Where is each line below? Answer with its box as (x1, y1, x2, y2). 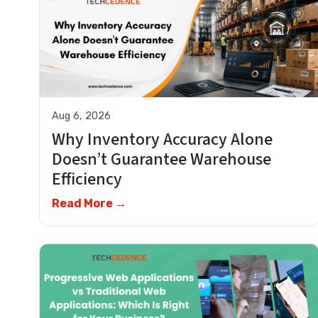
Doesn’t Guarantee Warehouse (51, 147, 271, 172)
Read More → (51, 197, 126, 211)
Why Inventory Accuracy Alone (51, 127, 273, 153)
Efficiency (51, 167, 126, 192)
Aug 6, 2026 (51, 110, 111, 123)
